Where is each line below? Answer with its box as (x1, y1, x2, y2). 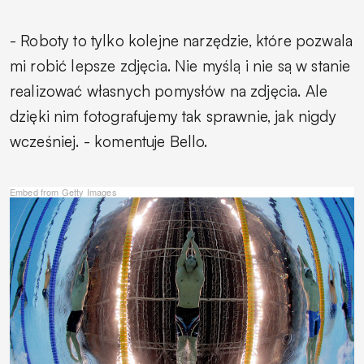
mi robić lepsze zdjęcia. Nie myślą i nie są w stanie (10, 56, 351, 76)
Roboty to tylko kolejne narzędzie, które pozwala (20, 31, 353, 51)
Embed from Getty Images (10, 185, 117, 199)
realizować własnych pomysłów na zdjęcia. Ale (10, 81, 328, 102)
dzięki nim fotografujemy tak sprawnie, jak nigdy (10, 106, 336, 127)
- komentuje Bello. (79, 132, 208, 152)
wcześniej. (10, 132, 80, 152)
